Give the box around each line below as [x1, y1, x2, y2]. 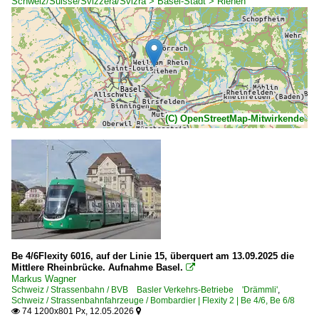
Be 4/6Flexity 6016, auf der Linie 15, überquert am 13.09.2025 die [11, 250, 294, 261]
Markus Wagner [11, 273, 76, 284]
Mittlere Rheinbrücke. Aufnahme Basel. [11, 261, 183, 273]
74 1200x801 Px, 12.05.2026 [20, 305, 136, 316]
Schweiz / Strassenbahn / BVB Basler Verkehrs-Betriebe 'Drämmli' [11, 284, 278, 295]
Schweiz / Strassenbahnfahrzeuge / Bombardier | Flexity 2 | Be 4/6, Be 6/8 [11, 295, 295, 305]
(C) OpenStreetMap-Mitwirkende [165, 113, 304, 124]
